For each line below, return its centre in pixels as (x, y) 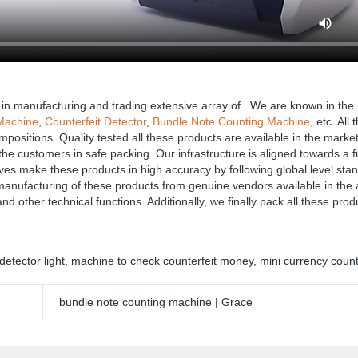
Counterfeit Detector (95, 121)
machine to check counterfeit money (162, 261)
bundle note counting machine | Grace (156, 302)
